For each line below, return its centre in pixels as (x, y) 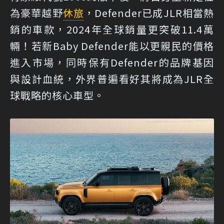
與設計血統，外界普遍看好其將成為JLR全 (112, 78)
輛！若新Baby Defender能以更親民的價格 (112, 45)
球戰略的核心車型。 (57, 95)
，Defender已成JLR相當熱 (149, 12)
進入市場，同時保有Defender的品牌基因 (112, 62)
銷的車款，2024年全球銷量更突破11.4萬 (112, 29)
